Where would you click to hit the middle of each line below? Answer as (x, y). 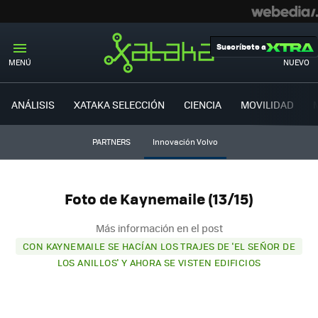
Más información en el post (159, 227)
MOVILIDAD (267, 104)
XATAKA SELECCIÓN (119, 104)
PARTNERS (111, 142)
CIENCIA (203, 104)
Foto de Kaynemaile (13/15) (159, 199)
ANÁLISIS (33, 104)
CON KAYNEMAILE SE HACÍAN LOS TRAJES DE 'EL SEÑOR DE (159, 246)
